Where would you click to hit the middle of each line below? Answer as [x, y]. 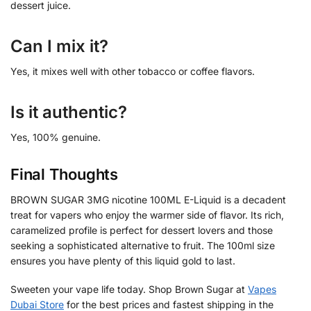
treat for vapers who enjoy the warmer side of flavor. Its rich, [147, 215]
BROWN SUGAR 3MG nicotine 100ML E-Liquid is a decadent [148, 199]
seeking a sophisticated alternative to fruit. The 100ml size [143, 245]
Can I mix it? [59, 47]
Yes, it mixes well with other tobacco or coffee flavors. [133, 72]
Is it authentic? [69, 112]
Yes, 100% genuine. [56, 137]
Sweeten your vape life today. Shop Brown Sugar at [129, 289]
